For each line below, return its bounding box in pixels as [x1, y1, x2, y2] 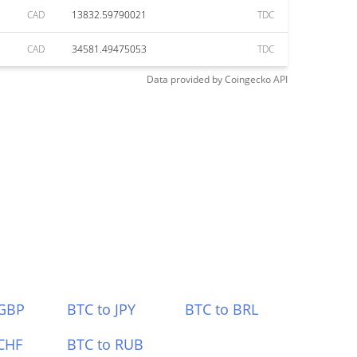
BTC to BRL [185, 300, 259, 319]
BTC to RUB [66, 335, 143, 354]
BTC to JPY [66, 300, 135, 319]
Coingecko [225, 73, 271, 86]
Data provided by [147, 73, 222, 86]
